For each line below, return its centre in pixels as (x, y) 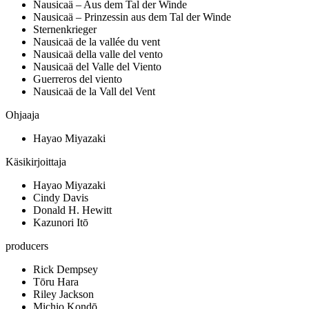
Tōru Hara (56, 282)
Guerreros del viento (78, 79)
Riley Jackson (63, 295)
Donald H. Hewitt (72, 210)
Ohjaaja (22, 115)
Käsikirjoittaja (36, 162)
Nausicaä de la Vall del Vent (94, 92)
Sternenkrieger (65, 30)
